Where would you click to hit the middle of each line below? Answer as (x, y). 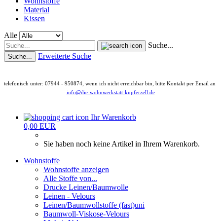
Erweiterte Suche (65, 56)
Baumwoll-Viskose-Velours (86, 214)
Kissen (34, 18)
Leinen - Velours (69, 196)
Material (37, 10)
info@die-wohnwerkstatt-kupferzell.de (110, 92)
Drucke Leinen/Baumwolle (86, 187)
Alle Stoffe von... (70, 178)
